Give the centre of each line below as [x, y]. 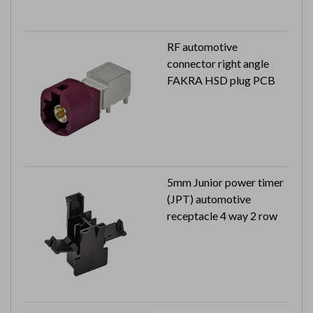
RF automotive [202, 46]
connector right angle [218, 63]
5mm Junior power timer [225, 182]
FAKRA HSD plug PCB [221, 80]
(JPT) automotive [209, 198]
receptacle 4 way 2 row [222, 215]
